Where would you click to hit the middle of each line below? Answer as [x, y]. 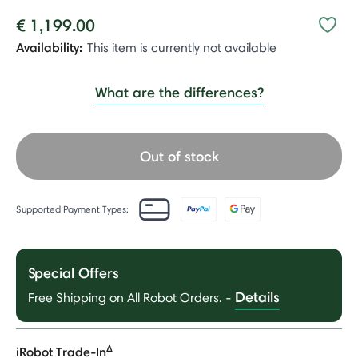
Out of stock [179, 156]
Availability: [49, 47]
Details [257, 296]
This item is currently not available [182, 48]
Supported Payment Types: [72, 209]
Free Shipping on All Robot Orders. [127, 297]
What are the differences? [179, 92]
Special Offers [74, 272]
